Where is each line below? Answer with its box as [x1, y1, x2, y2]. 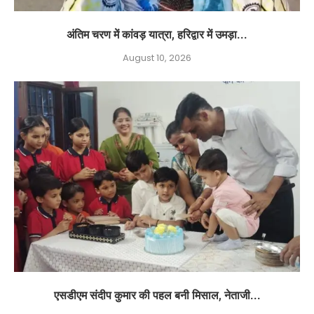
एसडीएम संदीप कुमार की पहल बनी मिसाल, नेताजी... [53, 289, 261, 302]
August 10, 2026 [123, 51, 191, 64]
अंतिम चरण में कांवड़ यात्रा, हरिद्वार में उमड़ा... [67, 28, 247, 41]
